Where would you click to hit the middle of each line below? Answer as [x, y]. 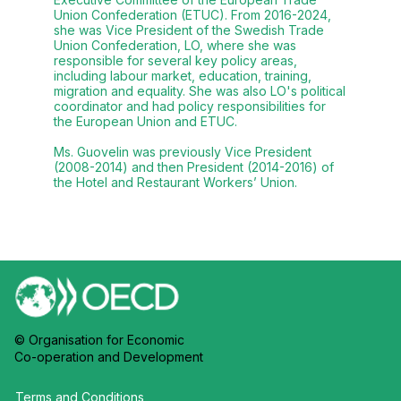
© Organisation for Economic [101, 339]
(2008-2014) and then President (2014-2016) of [194, 167]
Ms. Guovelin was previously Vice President [183, 152]
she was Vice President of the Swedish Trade [189, 30]
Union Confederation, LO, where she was [175, 46]
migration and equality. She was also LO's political [200, 91]
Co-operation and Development [109, 356]
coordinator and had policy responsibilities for [190, 107]
